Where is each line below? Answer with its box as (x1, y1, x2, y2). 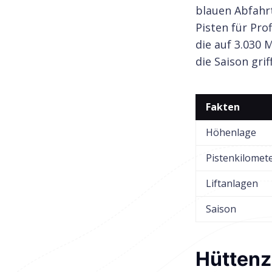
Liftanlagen (206, 176, 258, 190)
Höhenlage (206, 125, 256, 139)
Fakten (206, 100, 240, 114)
